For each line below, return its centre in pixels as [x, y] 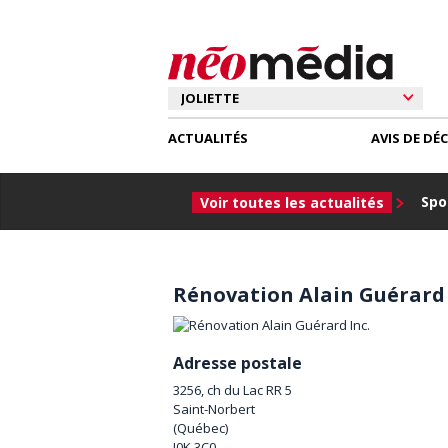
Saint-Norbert [214, 408]
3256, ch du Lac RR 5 [232, 389]
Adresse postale [237, 362]
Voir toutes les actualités [292, 202]
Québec [201, 427]
